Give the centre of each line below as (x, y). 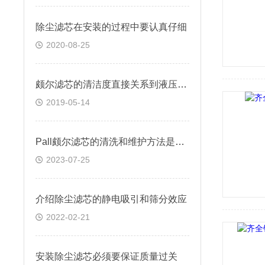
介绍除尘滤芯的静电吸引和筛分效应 (111, 199)
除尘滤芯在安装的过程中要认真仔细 (111, 27)
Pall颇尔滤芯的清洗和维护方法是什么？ (180, 142)
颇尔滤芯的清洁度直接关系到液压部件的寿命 (182, 84)
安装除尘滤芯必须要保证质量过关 (106, 256)
